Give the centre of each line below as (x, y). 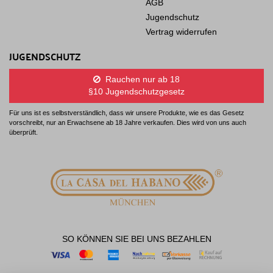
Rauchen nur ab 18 (141, 80)
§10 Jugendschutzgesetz (136, 92)
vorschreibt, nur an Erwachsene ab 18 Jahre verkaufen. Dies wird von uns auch (128, 123)
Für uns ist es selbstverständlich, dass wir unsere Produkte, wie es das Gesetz (127, 113)
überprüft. (23, 133)
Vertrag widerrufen (181, 32)
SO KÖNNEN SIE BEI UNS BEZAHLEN (136, 239)
